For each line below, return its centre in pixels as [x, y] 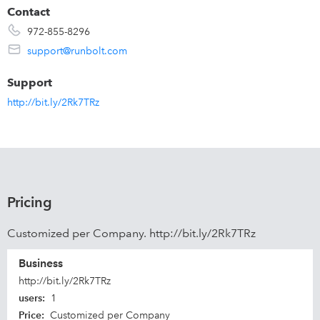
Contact [29, 12]
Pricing [30, 202]
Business [41, 263]
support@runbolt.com [77, 51]
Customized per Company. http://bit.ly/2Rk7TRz [131, 233]
